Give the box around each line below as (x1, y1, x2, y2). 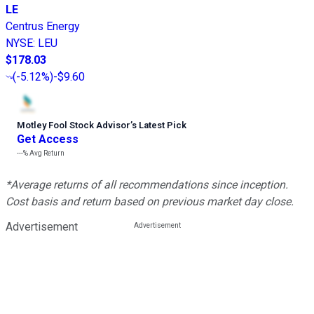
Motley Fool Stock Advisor (17, 120, 130, 131)
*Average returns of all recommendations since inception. (6, 178, 288, 192)
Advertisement (6, 220, 78, 234)
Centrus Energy (6, 20, 80, 34)
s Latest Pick (132, 120, 186, 131)
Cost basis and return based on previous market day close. (6, 195, 294, 209)
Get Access (17, 132, 78, 146)
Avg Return (28, 149, 64, 158)
